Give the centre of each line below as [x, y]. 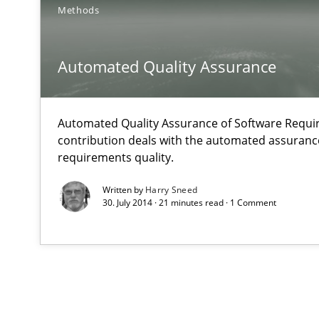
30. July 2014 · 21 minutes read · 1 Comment [189, 203]
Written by [124, 190]
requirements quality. [116, 158]
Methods [79, 10]
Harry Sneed [172, 190]
